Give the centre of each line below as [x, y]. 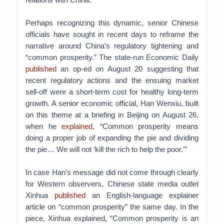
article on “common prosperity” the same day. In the [112, 207]
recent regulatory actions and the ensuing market [112, 80]
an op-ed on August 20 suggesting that [127, 69]
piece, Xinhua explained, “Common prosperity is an [112, 218]
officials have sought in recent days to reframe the [112, 34]
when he [44, 126]
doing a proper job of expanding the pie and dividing [112, 138]
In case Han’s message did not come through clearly [112, 172]
